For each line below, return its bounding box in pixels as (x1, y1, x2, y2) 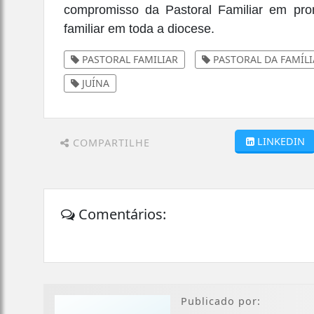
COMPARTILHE (69, 135, 150, 149)
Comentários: (75, 204, 167, 224)
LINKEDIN (257, 134, 305, 148)
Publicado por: (181, 294, 261, 308)
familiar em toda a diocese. (64, 21, 215, 36)
